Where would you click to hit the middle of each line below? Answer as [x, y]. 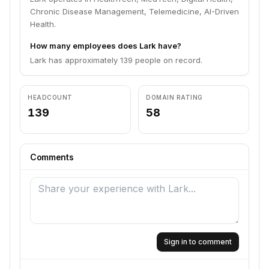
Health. [43, 24]
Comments [52, 157]
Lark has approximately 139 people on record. [116, 60]
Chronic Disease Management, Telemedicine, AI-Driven [134, 11]
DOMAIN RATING [174, 97]
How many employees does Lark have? [106, 45]
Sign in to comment [198, 241]
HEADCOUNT [50, 97]
